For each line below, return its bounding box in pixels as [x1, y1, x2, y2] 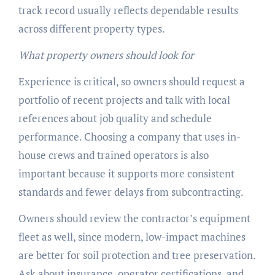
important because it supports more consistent [18, 166, 234, 181]
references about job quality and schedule [18, 111, 212, 126]
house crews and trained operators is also [18, 148, 209, 163]
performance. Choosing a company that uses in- [18, 130, 241, 144]
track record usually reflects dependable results [18, 3, 238, 18]
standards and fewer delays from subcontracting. [18, 185, 244, 199]
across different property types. [18, 21, 165, 36]
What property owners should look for [18, 48, 194, 63]
